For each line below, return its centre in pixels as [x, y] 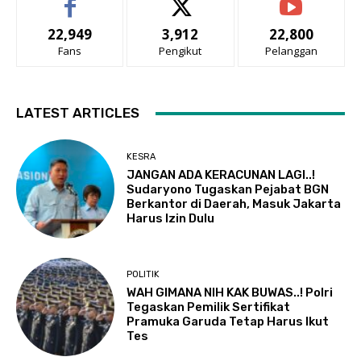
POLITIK [143, 275]
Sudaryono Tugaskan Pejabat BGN [228, 189]
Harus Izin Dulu [171, 218]
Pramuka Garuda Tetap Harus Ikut [228, 322]
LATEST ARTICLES [78, 113]
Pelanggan [291, 51]
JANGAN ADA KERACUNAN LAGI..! [221, 174]
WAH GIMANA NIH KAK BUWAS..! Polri [230, 293]
